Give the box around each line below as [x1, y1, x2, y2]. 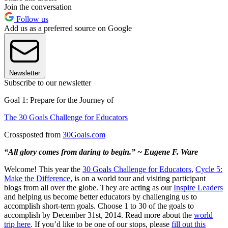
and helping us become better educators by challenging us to [4, 192, 197, 201]
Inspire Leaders [174, 183, 223, 192]
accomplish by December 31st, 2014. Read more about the [4, 210, 194, 219]
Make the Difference [4, 174, 70, 183]
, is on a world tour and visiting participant [70, 174, 206, 183]
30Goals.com [63, 130, 105, 139]
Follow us [14, 14, 48, 23]
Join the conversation [4, 2, 72, 11]
